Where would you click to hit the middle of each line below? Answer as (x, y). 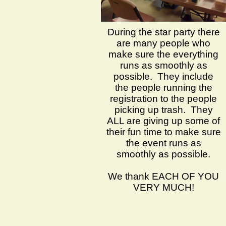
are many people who (163, 43)
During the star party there (163, 32)
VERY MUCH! (163, 188)
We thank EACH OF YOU (163, 177)
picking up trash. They (163, 110)
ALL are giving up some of (163, 121)
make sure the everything (163, 54)
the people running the (163, 88)
